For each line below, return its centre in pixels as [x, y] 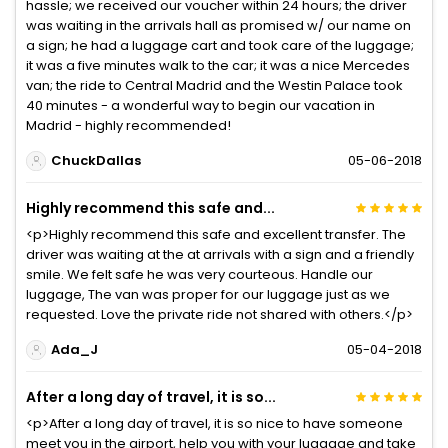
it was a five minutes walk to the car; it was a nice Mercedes [218, 65]
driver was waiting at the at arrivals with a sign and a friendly [220, 254]
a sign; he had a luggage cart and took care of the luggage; [220, 45]
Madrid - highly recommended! [128, 125]
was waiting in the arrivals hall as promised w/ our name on [218, 25]
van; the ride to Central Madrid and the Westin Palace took [214, 85]
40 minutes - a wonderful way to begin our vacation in [200, 105]
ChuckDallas [95, 161]
